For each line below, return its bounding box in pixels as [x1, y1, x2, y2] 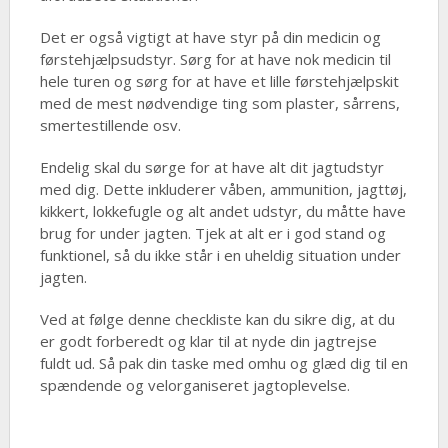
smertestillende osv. [39, 115, 181, 136]
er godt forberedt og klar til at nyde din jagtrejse [39, 331, 377, 352]
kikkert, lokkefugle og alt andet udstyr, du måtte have [39, 201, 406, 222]
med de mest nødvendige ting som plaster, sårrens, [39, 93, 400, 114]
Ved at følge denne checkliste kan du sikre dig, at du [39, 309, 395, 330]
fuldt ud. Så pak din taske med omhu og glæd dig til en [39, 353, 408, 374]
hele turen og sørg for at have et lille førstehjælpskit [39, 71, 399, 92]
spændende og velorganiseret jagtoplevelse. [39, 375, 350, 396]
